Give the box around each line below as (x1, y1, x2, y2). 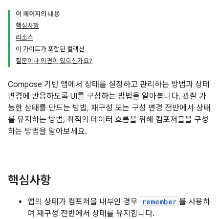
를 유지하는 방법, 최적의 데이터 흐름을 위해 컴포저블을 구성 (8, 115, 209, 125)
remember (142, 197, 176, 206)
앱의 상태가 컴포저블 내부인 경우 (27, 197, 140, 207)
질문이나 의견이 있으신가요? (16, 57, 92, 65)
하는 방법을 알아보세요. (8, 127, 87, 136)
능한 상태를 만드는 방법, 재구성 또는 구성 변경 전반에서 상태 (8, 103, 211, 113)
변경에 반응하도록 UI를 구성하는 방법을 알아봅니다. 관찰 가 (8, 91, 206, 101)
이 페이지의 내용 (16, 10, 60, 18)
